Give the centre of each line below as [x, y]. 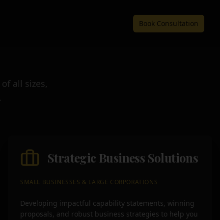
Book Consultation [169, 23]
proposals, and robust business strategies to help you [109, 214]
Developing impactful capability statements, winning [107, 203]
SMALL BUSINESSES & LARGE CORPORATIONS [89, 182]
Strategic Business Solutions [123, 158]
